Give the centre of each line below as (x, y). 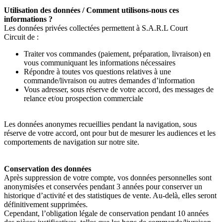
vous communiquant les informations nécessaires (100, 63)
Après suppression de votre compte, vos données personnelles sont (108, 178)
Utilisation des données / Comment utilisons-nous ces (91, 10)
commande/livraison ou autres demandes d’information (109, 81)
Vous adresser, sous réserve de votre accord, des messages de (119, 89)
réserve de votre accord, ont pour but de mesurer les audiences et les (110, 133)
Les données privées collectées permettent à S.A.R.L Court (96, 28)
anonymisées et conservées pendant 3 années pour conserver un (103, 187)
